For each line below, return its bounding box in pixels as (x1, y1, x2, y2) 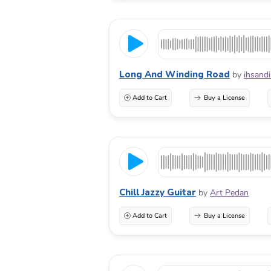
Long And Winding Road (119, 68, 230, 80)
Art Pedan (210, 186, 249, 198)
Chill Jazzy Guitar (119, 186, 196, 198)
